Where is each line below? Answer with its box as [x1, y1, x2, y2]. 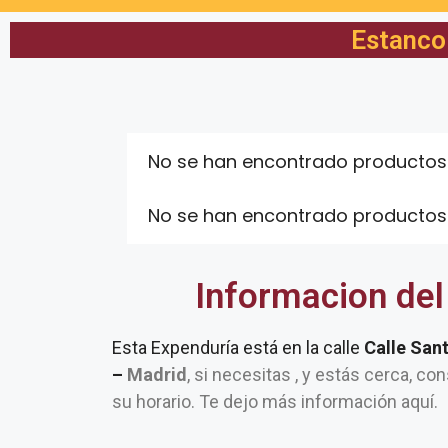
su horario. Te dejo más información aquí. [112, 391, 438, 412]
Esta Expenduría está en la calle [112, 337, 364, 358]
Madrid [127, 364, 187, 385]
